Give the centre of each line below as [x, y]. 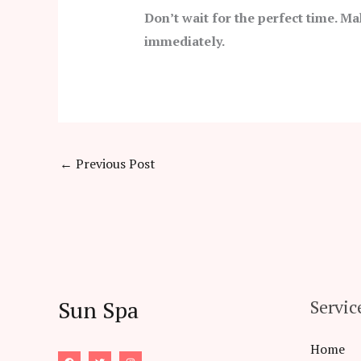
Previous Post [114, 163]
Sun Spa [98, 310]
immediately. [184, 41]
